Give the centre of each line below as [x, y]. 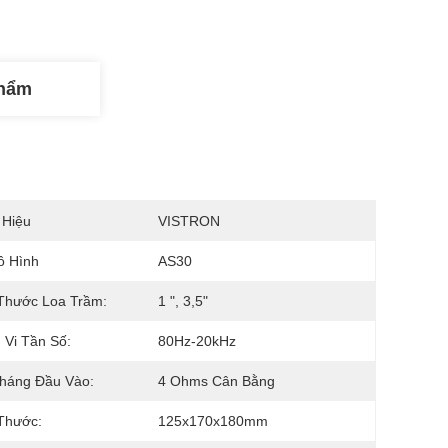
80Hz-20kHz [197, 341]
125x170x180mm [213, 421]
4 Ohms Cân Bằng [216, 381]
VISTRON [189, 221]
